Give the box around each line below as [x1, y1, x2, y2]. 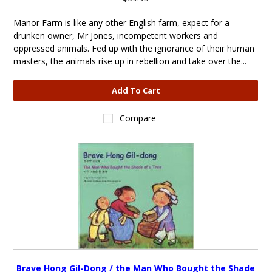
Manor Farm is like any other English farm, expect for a [13, 17, 230, 29]
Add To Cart [111, 85, 160, 96]
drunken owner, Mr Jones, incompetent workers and [13, 30, 219, 41]
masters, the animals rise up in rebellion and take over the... [13, 55, 247, 67]
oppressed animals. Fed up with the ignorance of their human [13, 42, 255, 54]
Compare [120, 112, 157, 124]
